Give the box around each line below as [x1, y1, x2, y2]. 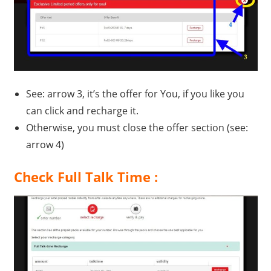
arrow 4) [25, 137, 64, 151]
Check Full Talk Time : [13, 167, 158, 186]
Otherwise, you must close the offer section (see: [25, 120, 248, 134]
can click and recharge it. [25, 103, 139, 117]
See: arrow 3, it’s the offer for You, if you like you [25, 87, 244, 100]
